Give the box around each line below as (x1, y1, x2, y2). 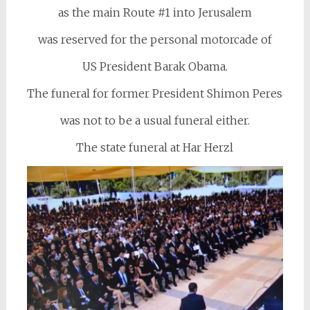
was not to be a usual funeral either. (60, 113, 250, 127)
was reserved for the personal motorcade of (37, 32, 272, 46)
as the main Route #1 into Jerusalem (57, 5, 252, 19)
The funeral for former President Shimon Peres (27, 86, 283, 100)
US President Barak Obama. (82, 59, 228, 73)
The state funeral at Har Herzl (76, 140, 234, 154)
